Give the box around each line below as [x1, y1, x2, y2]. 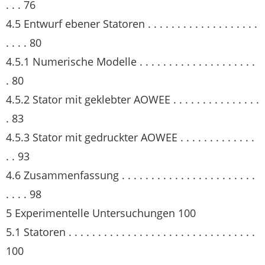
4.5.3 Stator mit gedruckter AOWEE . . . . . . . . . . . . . [6, 130, 254, 144]
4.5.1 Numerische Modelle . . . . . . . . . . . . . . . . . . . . [6, 54, 255, 69]
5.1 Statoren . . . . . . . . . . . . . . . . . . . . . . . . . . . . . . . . [6, 225, 255, 239]
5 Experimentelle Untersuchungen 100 [6, 206, 196, 220]
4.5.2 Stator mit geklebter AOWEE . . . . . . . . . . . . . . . [6, 92, 259, 106]
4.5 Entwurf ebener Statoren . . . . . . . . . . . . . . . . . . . [6, 17, 257, 31]
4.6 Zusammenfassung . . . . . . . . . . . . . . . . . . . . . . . [6, 168, 255, 182]
